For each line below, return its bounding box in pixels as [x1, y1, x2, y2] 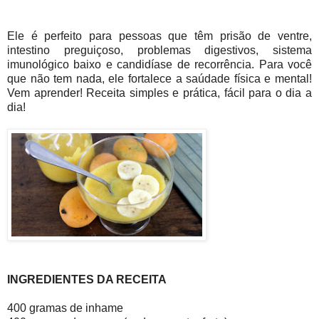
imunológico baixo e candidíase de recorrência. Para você [7, 58, 312, 71]
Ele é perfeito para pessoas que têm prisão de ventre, [7, 30, 312, 43]
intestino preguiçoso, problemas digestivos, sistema [7, 44, 312, 57]
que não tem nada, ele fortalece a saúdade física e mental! [7, 73, 312, 85]
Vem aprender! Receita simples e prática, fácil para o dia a [7, 87, 312, 100]
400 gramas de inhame [7, 302, 123, 315]
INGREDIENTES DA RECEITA [7, 273, 167, 286]
